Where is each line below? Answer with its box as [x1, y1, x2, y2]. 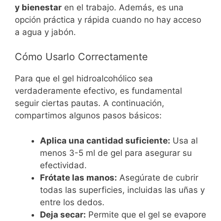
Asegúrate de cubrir [117, 172, 198, 183]
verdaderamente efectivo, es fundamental [15, 86, 182, 96]
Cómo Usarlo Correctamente [15, 51, 148, 63]
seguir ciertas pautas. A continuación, [15, 98, 164, 109]
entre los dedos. [40, 197, 105, 207]
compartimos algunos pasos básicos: [15, 110, 162, 121]
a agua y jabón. [15, 27, 76, 37]
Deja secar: [40, 209, 86, 220]
